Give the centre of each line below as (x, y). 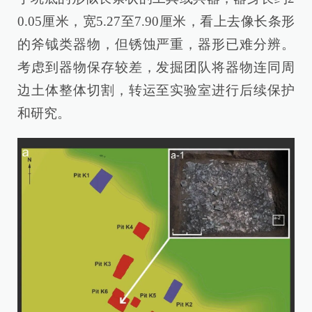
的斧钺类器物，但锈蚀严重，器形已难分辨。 (156, 44)
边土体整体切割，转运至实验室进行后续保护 (156, 90)
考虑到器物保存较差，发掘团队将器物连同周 (156, 67)
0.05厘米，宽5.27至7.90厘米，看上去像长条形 (156, 21)
